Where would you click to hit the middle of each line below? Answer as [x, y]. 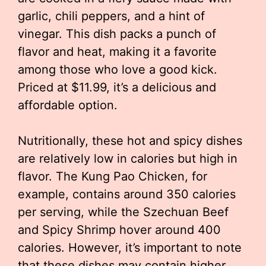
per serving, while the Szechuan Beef [123, 212]
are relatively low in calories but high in [128, 159]
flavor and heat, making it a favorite [117, 52]
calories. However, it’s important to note [130, 248]
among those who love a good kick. [118, 69]
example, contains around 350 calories [127, 194]
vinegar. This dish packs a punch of [117, 34]
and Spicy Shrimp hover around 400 [119, 230]
